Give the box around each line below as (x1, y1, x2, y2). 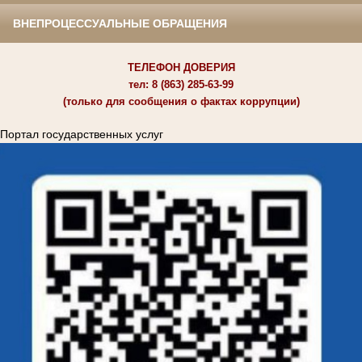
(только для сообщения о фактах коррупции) (62, 95, 300, 108)
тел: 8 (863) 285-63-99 (128, 78, 234, 91)
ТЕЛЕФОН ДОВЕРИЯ (127, 61, 235, 74)
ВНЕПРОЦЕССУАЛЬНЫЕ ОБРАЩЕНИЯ (13, 17, 227, 31)
